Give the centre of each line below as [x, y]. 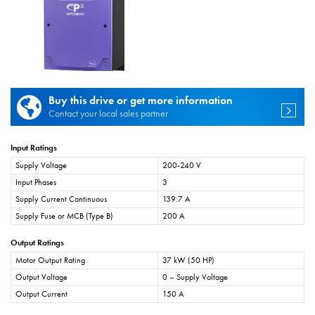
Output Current [41, 294]
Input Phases [36, 182]
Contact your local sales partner [108, 113]
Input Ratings [34, 148]
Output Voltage [41, 277]
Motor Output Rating [50, 261]
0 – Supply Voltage [195, 277]
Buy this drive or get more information [141, 101]
